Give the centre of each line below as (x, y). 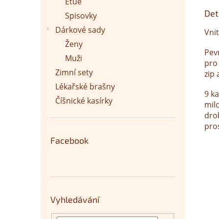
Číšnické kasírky (84, 101)
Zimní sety (74, 72)
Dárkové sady (80, 30)
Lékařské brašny (85, 87)
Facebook (69, 140)
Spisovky (81, 16)
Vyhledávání (75, 199)
